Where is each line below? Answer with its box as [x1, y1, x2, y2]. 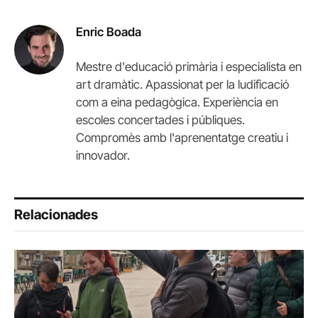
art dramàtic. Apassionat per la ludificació [76, 77, 289, 92]
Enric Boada [76, 24, 141, 39]
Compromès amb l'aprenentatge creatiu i [76, 130, 288, 145]
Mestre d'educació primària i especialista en [76, 59, 302, 74]
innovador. [76, 148, 130, 163]
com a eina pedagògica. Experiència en [76, 94, 278, 109]
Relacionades [14, 206, 98, 223]
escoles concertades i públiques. [76, 112, 245, 127]
